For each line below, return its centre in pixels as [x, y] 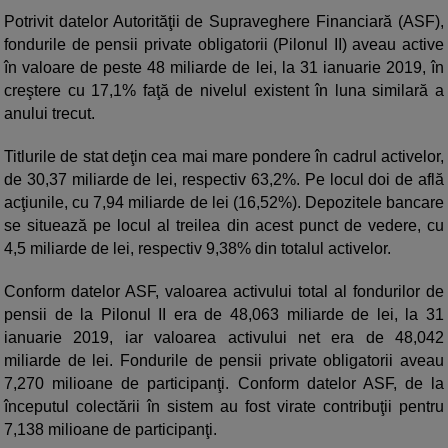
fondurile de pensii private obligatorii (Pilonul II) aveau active [224, 45]
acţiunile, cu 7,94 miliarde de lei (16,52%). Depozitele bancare [224, 203]
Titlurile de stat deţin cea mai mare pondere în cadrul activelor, [224, 157]
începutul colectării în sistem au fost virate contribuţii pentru [224, 407]
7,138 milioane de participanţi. [110, 430]
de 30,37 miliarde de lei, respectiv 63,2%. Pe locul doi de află [224, 180]
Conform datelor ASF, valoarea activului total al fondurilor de [224, 292]
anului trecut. [49, 114]
